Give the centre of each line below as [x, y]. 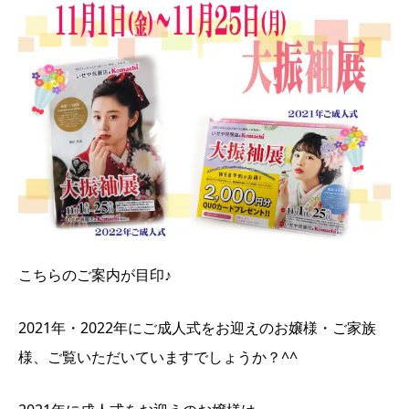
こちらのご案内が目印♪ [95, 274]
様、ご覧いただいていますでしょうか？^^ [158, 357]
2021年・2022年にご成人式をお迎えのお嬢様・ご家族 [197, 327]
